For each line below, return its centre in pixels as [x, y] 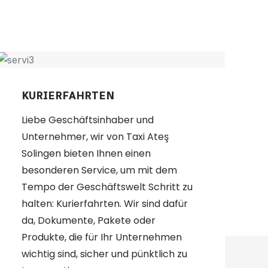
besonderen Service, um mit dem [99, 170]
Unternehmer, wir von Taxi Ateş [95, 137]
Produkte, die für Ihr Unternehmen [102, 237]
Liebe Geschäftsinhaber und [88, 120]
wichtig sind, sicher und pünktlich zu [104, 254]
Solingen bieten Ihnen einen [86, 154]
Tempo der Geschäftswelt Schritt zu [107, 187]
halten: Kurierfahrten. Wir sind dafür [105, 204]
